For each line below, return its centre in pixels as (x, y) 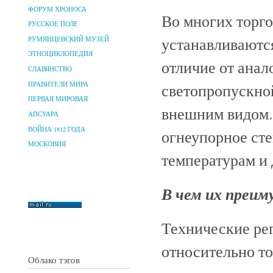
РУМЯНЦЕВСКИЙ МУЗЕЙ (69, 39)
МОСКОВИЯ (47, 144)
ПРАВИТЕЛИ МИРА (58, 84)
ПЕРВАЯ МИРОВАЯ (58, 99)
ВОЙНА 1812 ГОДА (57, 129)
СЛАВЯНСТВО (50, 69)
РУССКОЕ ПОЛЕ (53, 24)
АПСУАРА (43, 114)
